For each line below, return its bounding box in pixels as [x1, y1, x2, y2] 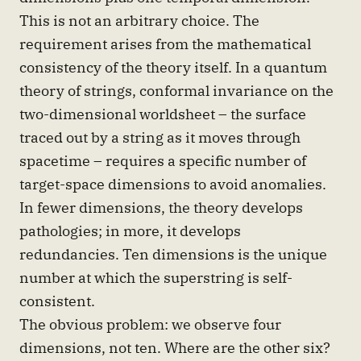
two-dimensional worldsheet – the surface [19, 104, 306, 124]
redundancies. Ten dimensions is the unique [19, 244, 327, 264]
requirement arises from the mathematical [19, 34, 311, 54]
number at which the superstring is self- [19, 268, 293, 288]
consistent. [19, 291, 95, 311]
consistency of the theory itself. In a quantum [19, 57, 327, 77]
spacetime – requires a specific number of [19, 151, 306, 171]
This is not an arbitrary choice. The [19, 10, 259, 31]
